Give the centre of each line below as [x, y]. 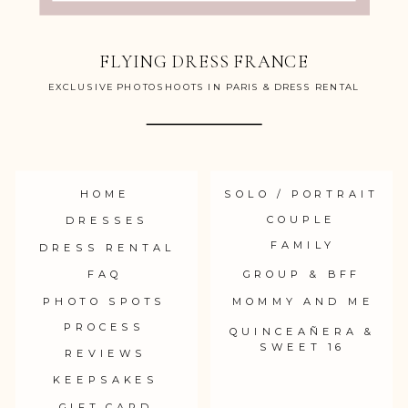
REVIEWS [106, 353]
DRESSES [107, 220]
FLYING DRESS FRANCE [204, 61]
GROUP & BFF [301, 274]
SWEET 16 [303, 347]
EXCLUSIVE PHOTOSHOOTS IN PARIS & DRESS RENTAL [204, 87]
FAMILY [303, 245]
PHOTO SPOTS [105, 301]
